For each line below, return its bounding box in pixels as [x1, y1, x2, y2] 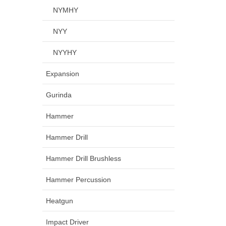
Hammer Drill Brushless [45, 154, 121, 162]
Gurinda [45, 90, 72, 99]
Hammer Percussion [45, 175, 111, 184]
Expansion [45, 69, 79, 78]
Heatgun [45, 196, 73, 205]
